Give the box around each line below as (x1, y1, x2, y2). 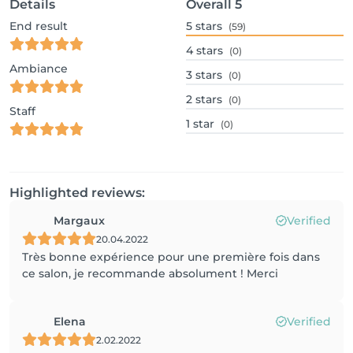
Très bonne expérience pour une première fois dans (22, 250, 320, 264)
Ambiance (9, 61, 68, 76)
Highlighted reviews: (9, 185, 145, 200)
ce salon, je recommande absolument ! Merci (22, 266, 278, 281)
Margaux (54, 214, 105, 228)
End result (9, 19, 68, 33)
